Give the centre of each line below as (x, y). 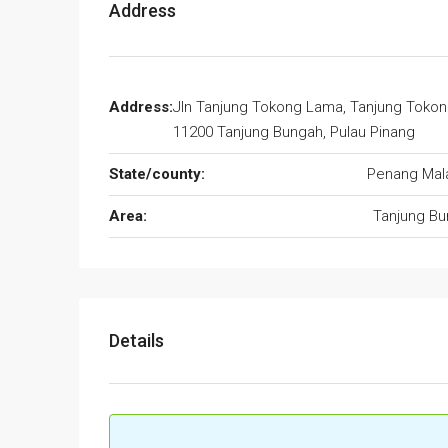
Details (136, 341)
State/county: (157, 174)
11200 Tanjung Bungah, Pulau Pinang (294, 132)
